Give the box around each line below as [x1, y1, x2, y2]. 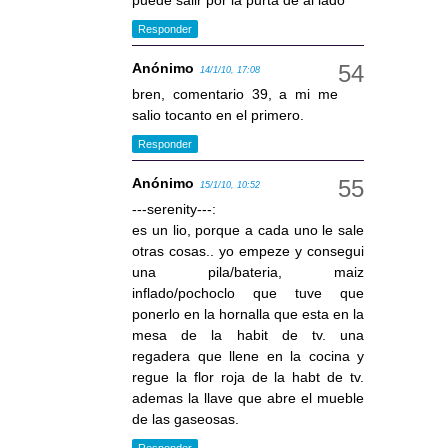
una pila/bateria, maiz [132, 264, 364, 281]
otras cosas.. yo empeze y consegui [132, 243, 364, 260]
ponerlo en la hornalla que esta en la [132, 306, 364, 323]
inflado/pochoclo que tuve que [132, 285, 364, 302]
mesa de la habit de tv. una [132, 327, 364, 344]
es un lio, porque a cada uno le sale [132, 222, 364, 239]
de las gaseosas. [132, 411, 239, 428]
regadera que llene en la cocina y [132, 348, 364, 365]
